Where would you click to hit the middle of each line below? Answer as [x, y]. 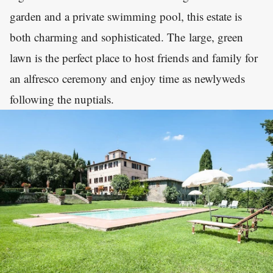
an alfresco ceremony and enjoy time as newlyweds [127, 78]
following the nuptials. [62, 99]
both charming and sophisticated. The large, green [126, 37]
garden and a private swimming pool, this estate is [126, 16]
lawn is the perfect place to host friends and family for [134, 57]
